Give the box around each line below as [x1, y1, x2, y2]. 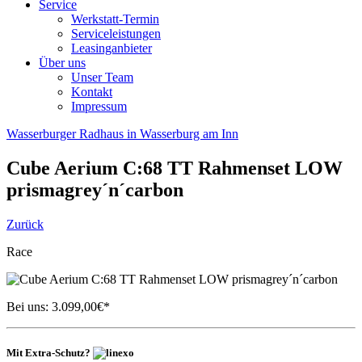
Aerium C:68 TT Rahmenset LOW [54, 157, 343, 179]
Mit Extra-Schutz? [6, 346, 93, 359]
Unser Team [71, 70, 133, 84]
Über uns [39, 56, 86, 69]
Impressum [71, 99, 127, 113]
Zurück [6, 217, 44, 231]
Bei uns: [6, 299, 48, 314]
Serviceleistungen [71, 27, 161, 40]
